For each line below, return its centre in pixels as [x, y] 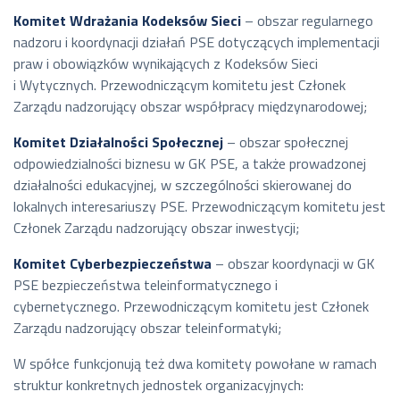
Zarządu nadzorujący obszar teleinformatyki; [147, 327]
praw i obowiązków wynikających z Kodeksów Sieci [166, 63]
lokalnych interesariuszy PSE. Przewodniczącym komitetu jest [200, 206]
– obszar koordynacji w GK [293, 263]
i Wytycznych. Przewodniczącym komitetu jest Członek [179, 84]
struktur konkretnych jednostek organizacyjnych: [158, 384]
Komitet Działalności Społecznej [118, 142]
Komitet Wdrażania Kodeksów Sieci [127, 20]
